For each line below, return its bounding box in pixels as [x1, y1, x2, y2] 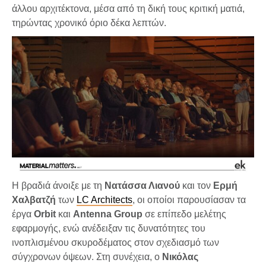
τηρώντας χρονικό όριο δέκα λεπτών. [12, 17, 166, 28]
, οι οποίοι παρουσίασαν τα [132, 194, 246, 205]
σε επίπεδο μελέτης [142, 208, 226, 219]
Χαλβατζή [12, 194, 56, 205]
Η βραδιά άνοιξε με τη [12, 180, 104, 191]
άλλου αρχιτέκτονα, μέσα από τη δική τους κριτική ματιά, [12, 3, 245, 14]
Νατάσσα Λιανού [104, 180, 180, 191]
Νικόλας [162, 251, 198, 262]
